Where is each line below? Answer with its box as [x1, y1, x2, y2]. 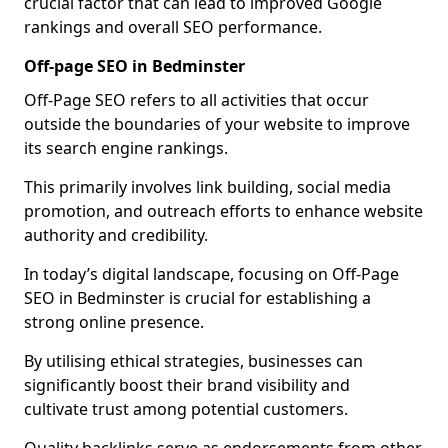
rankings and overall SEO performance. [24, 16, 322, 38]
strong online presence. [24, 311, 204, 333]
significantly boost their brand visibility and [24, 374, 350, 396]
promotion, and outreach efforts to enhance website [24, 200, 423, 222]
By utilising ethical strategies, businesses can [24, 350, 363, 372]
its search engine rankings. [24, 137, 228, 159]
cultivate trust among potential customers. [24, 398, 348, 420]
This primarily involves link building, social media [24, 176, 391, 198]
